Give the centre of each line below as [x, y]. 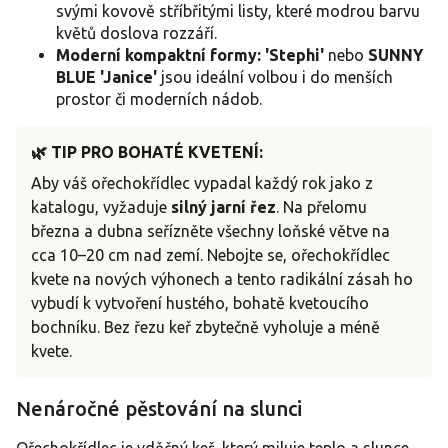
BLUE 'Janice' [106, 77]
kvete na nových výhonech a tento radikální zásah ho [222, 279]
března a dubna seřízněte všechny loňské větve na [210, 231]
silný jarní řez [223, 207]
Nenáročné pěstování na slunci [159, 409]
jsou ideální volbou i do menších [275, 77]
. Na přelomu [321, 207]
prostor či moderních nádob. [159, 99]
